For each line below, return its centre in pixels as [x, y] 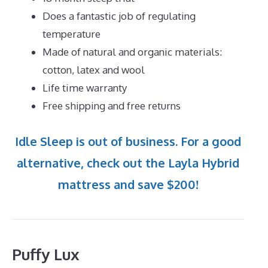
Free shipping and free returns [112, 106]
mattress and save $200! [128, 184]
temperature [71, 34]
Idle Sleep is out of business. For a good [128, 141]
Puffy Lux [46, 254]
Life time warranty [85, 88]
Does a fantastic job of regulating [119, 16]
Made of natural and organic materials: [132, 52]
